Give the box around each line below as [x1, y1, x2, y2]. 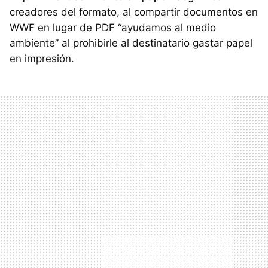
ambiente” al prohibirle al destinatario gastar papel [10, 37, 252, 49]
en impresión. [10, 53, 74, 65]
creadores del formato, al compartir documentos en [10, 6, 258, 18]
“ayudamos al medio [115, 22, 216, 33]
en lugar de [35, 22, 95, 33]
